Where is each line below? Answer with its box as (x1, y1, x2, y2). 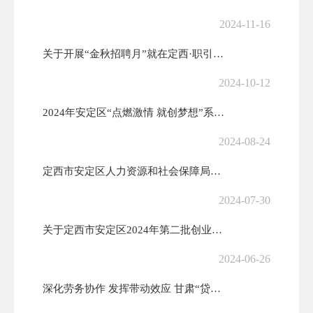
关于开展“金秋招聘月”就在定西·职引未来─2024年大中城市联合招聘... (213, 48, 224, 59)
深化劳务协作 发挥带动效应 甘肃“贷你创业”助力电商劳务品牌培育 (210, 283, 221, 294)
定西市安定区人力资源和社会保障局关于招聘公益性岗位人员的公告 (210, 166, 221, 177)
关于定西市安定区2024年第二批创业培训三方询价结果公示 (212, 224, 222, 235)
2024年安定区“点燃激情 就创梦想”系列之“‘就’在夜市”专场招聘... (214, 107, 224, 118)
